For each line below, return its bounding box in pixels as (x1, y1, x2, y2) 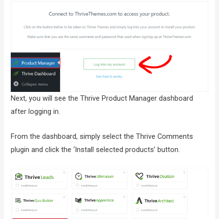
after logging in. (11, 107, 61, 116)
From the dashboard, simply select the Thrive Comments (11, 131, 194, 141)
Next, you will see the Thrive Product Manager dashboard (11, 94, 194, 103)
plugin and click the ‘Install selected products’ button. (11, 145, 180, 154)
